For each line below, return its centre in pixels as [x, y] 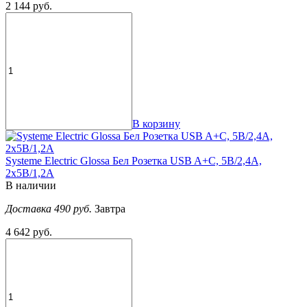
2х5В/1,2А [30, 173]
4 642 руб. [29, 232]
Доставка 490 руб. [50, 208]
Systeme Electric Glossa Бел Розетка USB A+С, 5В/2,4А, [134, 160]
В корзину [156, 123]
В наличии [31, 185]
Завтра [110, 208]
